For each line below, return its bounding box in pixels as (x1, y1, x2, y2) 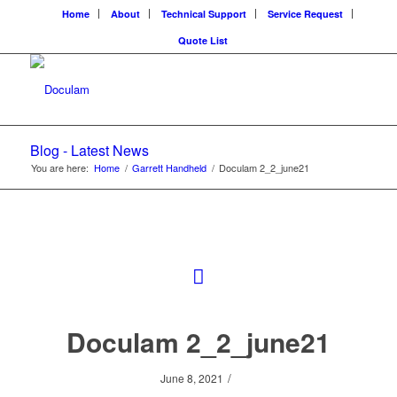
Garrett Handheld (131, 160, 206, 175)
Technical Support (160, 7, 246, 20)
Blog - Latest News (29, 140, 149, 160)
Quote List (177, 34, 228, 47)
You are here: (30, 160, 89, 175)
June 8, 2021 (160, 370, 224, 385)
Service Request (267, 7, 343, 20)
